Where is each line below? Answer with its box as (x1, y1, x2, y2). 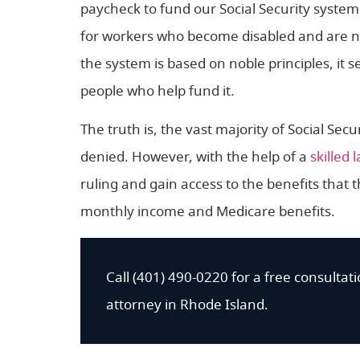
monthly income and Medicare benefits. (80, 201, 335, 223)
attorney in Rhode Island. (106, 294, 268, 316)
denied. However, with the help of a (80, 146, 310, 168)
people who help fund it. (80, 80, 235, 101)
